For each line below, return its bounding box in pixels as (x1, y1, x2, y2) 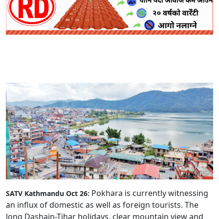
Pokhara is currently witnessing (89, 187, 208, 198)
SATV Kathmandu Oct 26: (6, 188, 89, 198)
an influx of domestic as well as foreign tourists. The (6, 199, 198, 210)
